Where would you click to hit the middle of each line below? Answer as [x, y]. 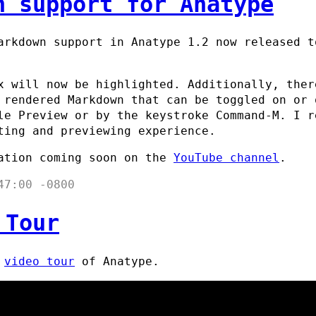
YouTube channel [226, 158]
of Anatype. [117, 261]
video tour [39, 261]
